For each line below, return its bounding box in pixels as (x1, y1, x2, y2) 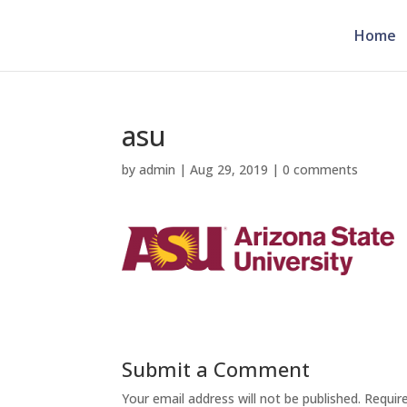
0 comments (283, 161, 359, 178)
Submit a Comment (122, 355, 311, 382)
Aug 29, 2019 (190, 161, 269, 178)
